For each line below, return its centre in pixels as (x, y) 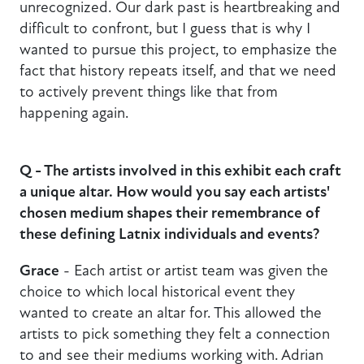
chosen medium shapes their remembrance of (170, 213)
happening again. (76, 112)
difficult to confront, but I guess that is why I (165, 28)
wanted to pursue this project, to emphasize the (178, 49)
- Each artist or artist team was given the (194, 271)
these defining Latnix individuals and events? (169, 234)
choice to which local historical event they (157, 292)
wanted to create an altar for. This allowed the (171, 313)
